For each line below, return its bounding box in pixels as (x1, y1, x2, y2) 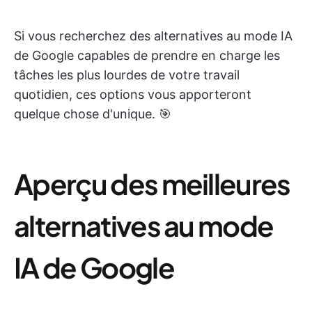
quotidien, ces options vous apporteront (14, 87, 251, 102)
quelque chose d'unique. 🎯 (14, 107, 171, 121)
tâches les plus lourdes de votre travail (14, 68, 240, 82)
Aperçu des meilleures (14, 166, 290, 201)
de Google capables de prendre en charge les (14, 48, 280, 63)
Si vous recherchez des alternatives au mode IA (14, 29, 292, 43)
